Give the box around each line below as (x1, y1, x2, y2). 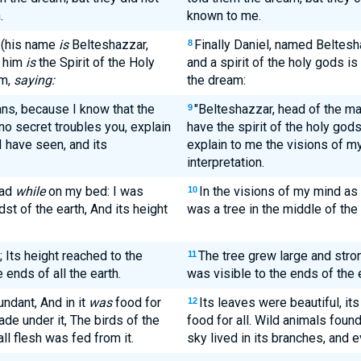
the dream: (186, 73, 246, 88)
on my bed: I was (44, 184, 143, 199)
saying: (13, 73, 55, 88)
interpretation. (186, 155, 264, 170)
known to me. (186, 8, 261, 23)
